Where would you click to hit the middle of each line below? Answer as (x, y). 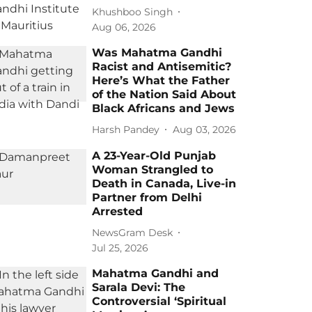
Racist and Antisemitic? (162, 67)
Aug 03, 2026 (205, 129)
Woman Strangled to (153, 170)
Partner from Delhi (147, 197)
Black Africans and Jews (164, 108)
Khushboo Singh (133, 11)
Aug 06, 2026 (124, 27)
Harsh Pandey (126, 129)
